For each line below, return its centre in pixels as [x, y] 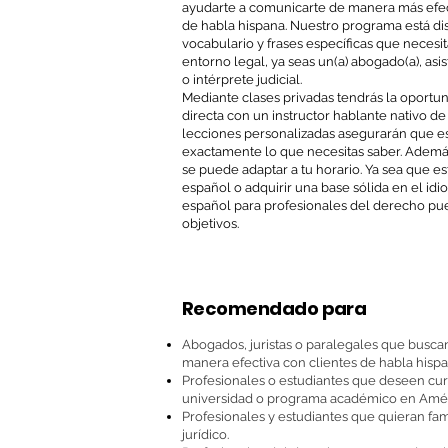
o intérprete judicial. [242, 79]
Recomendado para [274, 308]
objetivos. [210, 223]
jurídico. [205, 434]
